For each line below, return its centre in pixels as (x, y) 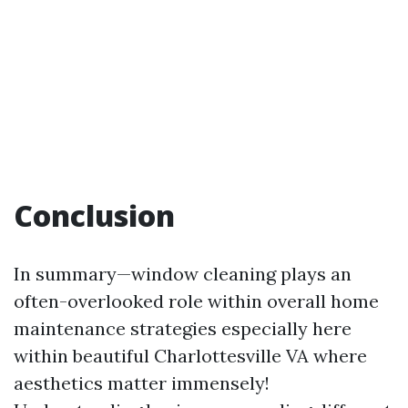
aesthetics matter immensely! (142, 382)
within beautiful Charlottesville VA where (190, 355)
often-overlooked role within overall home (196, 301)
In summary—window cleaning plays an (183, 273)
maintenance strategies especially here (183, 328)
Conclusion (94, 215)
